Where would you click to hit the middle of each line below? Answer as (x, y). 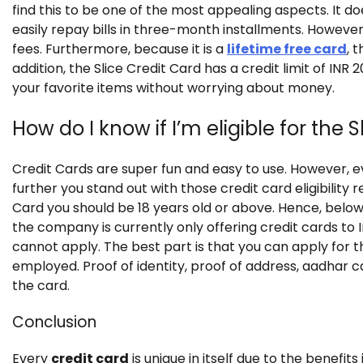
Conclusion (54, 322)
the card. (41, 286)
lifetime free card (287, 49)
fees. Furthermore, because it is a (120, 49)
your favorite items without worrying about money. (173, 88)
